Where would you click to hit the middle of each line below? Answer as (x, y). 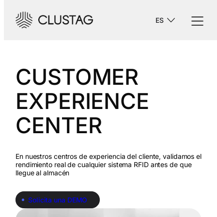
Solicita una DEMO (58, 200)
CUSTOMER (77, 77)
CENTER (59, 125)
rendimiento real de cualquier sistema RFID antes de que (104, 164)
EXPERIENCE (82, 101)
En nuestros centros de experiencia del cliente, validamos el (108, 156)
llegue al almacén (43, 172)
